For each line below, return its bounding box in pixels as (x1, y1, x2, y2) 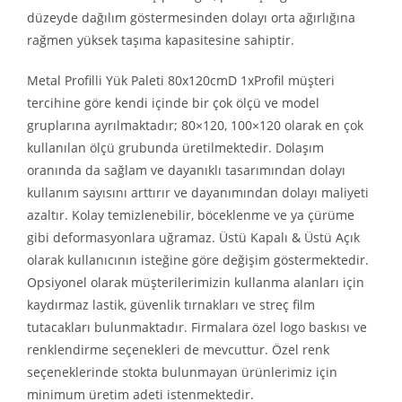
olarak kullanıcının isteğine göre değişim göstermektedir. (27, 250, 369, 268)
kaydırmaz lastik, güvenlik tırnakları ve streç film (27, 295, 315, 313)
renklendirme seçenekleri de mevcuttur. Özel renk (27, 340, 329, 358)
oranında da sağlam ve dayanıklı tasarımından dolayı (27, 161, 345, 179)
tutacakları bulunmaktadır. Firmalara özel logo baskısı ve (27, 318, 367, 336)
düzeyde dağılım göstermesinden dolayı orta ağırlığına (27, 8, 355, 26)
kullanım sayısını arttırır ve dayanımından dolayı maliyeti (27, 183, 369, 201)
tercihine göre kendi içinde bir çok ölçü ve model (27, 93, 319, 111)
